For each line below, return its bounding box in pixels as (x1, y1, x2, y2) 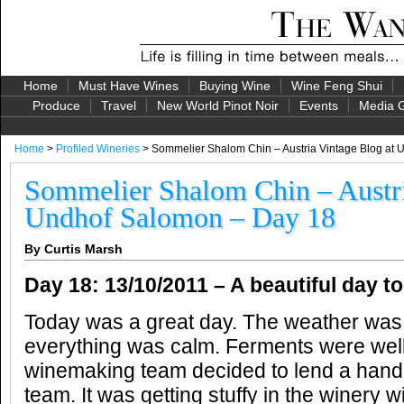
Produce (32, 98, 80, 113)
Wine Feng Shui (290, 78, 382, 93)
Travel (101, 98, 136, 113)
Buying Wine (198, 78, 271, 93)
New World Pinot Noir (157, 98, 279, 113)
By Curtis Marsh (24, 242, 123, 256)
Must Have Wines (78, 78, 179, 93)
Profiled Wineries (56, 142, 140, 155)
